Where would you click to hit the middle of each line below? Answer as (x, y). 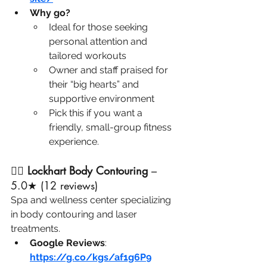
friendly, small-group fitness (111, 128)
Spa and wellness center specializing (92, 200)
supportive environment (102, 99)
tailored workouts (88, 56)
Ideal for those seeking (100, 27)
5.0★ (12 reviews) (54, 186)
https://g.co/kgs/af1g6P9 (91, 257)
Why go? (50, 13)
